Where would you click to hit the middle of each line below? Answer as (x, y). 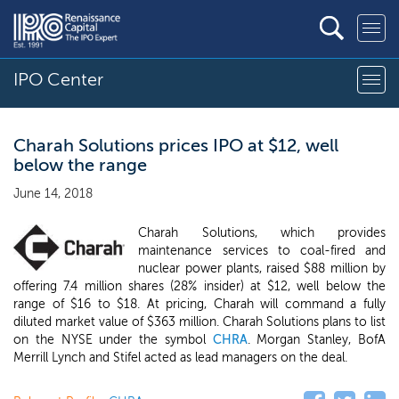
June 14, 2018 (53, 194)
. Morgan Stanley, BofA (317, 340)
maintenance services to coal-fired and (262, 251)
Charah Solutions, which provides (262, 233)
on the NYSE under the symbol (113, 340)
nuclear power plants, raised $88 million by (262, 269)
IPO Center (58, 79)
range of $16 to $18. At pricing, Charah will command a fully (199, 304)
